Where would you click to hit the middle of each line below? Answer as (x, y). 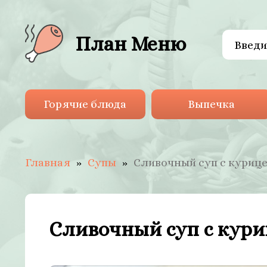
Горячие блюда (85, 104)
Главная (48, 162)
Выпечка (211, 104)
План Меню (131, 44)
